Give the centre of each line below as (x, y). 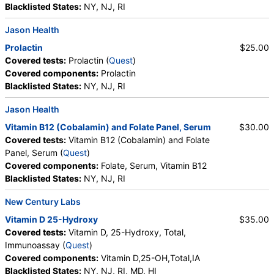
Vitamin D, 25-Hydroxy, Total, (126, 232)
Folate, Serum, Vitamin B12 (153, 166)
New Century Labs (43, 202)
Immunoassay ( (35, 245)
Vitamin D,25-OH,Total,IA (149, 258)
